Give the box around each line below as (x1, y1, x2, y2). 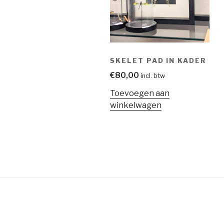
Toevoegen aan (110, 88, 169, 98)
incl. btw (140, 72, 165, 80)
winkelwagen (110, 100, 161, 110)
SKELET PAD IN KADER (110, 56, 207, 64)
